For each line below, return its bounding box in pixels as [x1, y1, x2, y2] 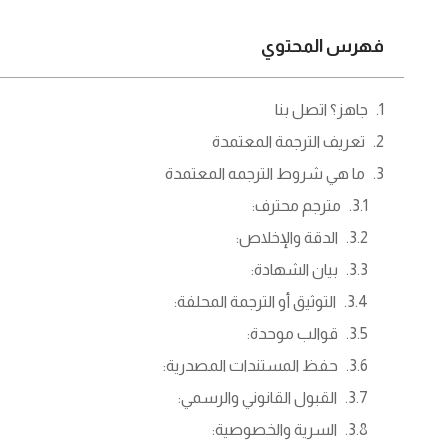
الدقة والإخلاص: [236, 229, 339, 247]
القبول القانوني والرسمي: [178, 389, 338, 407]
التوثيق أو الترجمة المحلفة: [174, 293, 337, 311]
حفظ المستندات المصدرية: [163, 357, 339, 375]
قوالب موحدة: [247, 325, 339, 343]
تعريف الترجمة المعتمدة [212, 133, 366, 151]
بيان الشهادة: [251, 261, 339, 279]
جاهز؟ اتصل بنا [275, 101, 369, 119]
